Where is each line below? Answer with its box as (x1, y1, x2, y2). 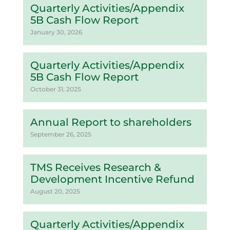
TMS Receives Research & (30, 161, 161, 174)
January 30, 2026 (30, 28, 82, 36)
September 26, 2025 (30, 130, 91, 138)
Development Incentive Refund (30, 173, 195, 185)
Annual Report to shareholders (30, 116, 191, 128)
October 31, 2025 (30, 85, 81, 93)
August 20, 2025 (30, 187, 80, 195)
